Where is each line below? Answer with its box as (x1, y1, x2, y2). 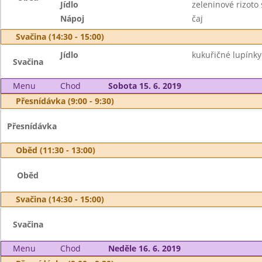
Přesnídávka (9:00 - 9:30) (16, 95, 114, 106)
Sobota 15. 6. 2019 (108, 80, 181, 91)
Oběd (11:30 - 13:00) (16, 144, 95, 156)
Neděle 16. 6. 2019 (108, 243, 181, 254)
